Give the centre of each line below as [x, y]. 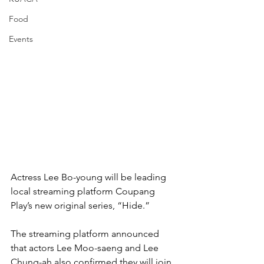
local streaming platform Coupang [84, 191]
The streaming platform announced [86, 233]
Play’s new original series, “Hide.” [80, 205]
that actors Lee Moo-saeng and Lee [86, 247]
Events [21, 39]
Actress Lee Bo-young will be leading [90, 177]
